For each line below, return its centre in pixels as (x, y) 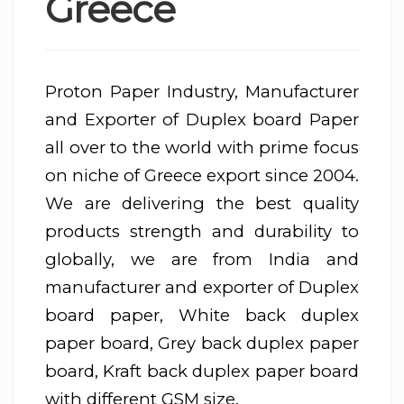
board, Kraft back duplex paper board (202, 372)
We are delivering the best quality (202, 204)
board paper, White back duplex (202, 316)
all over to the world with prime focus (202, 148)
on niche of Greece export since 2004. (202, 176)
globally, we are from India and (202, 260)
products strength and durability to (202, 232)
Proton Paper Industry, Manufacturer (202, 92)
